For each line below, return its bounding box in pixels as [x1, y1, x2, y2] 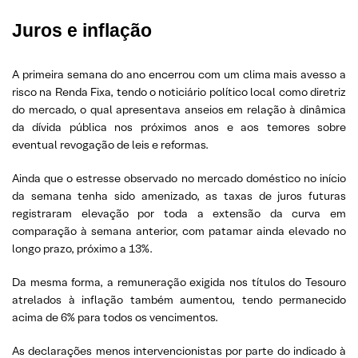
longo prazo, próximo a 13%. [12, 241, 153, 256]
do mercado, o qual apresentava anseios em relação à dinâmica [12, 101, 346, 117]
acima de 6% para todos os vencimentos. [12, 309, 218, 324]
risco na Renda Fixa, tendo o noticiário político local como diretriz [12, 84, 346, 99]
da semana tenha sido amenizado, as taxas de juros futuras [12, 188, 346, 203]
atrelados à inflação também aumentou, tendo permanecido [12, 292, 346, 307]
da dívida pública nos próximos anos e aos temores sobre [12, 119, 346, 134]
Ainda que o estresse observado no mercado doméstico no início [12, 170, 346, 185]
